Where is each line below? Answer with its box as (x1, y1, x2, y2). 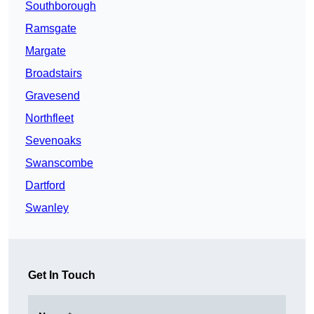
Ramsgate (25, 22, 76, 35)
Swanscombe (25, 157, 93, 170)
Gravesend (25, 90, 80, 102)
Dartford (25, 179, 65, 192)
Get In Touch (28, 269, 95, 282)
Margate (25, 45, 66, 57)
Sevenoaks (25, 135, 81, 147)
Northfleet (25, 112, 74, 125)
